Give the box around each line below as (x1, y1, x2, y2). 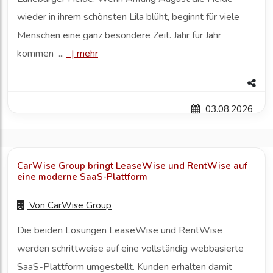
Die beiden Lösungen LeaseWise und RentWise (17, 224, 222, 238)
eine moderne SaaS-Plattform (17, 171, 147, 183)
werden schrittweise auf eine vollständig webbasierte (17, 242, 244, 256)
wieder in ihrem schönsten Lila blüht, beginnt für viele (17, 10, 239, 24)
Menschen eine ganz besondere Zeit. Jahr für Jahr (17, 29, 221, 43)
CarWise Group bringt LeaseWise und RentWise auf (17, 160, 247, 172)
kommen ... (17, 47, 66, 61)
